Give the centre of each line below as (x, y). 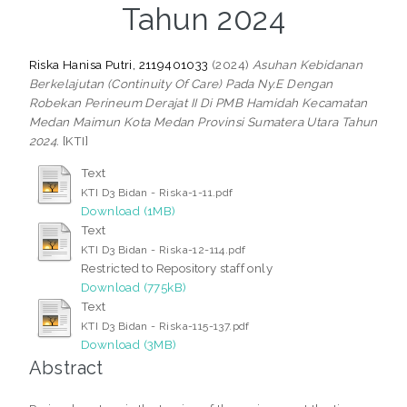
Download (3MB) (129, 344)
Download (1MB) (128, 210)
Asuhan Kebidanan (308, 65)
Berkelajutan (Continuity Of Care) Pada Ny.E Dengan (181, 84)
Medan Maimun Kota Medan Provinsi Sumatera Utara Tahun (203, 122)
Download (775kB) (134, 287)
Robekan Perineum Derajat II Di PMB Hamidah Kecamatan (198, 103)
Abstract (66, 367)
